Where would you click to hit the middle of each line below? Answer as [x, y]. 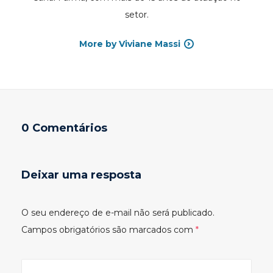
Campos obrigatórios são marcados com [108, 229]
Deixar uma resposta [81, 175]
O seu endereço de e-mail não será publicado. [118, 212]
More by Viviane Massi [130, 44]
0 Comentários [64, 128]
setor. [136, 14]
